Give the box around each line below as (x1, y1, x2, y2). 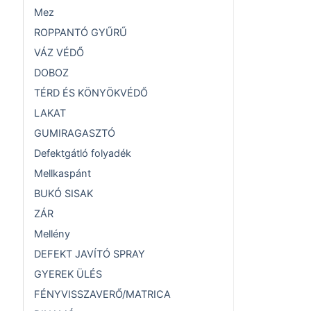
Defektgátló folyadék (34, 147, 131, 160)
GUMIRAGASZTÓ (34, 127, 115, 140)
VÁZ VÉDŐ (34, 47, 84, 60)
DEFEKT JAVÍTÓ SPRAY (34, 248, 145, 261)
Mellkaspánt (34, 167, 91, 180)
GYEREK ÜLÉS (34, 268, 102, 281)
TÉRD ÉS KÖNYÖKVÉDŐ (34, 87, 148, 100)
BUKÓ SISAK (34, 187, 93, 201)
